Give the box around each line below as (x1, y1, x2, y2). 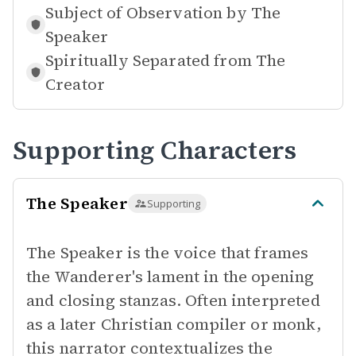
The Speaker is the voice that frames (26, 242, 309, 264)
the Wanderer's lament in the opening (26, 265, 315, 288)
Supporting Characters (13, 133, 297, 168)
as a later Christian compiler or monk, (26, 313, 321, 335)
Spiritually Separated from (45, 49, 252, 72)
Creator (45, 73, 106, 95)
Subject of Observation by (45, 2, 247, 24)
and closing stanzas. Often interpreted (26, 289, 320, 311)
